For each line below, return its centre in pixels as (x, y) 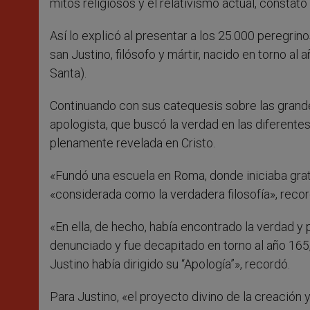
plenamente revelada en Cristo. (133, 143)
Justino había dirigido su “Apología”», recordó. (170, 264)
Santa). (68, 73)
